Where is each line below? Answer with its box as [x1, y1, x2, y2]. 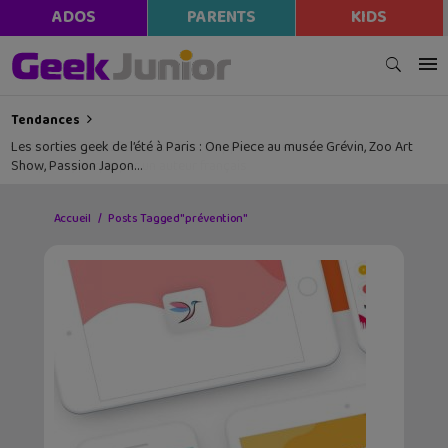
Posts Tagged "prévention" [108, 208, 248, 228]
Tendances [11, 110, 81, 131]
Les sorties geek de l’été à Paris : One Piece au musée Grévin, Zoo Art [11, 136, 414, 159]
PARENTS [186, 4, 256, 31]
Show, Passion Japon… [11, 155, 143, 178]
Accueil [53, 208, 91, 228]
